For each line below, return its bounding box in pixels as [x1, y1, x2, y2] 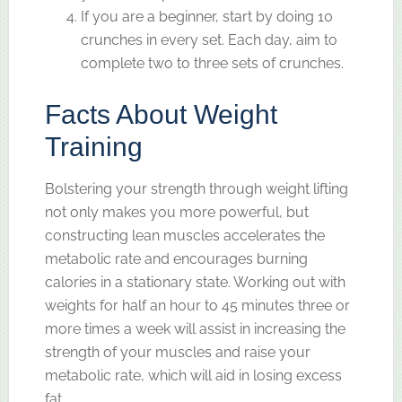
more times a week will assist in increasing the [44, 319, 345, 337]
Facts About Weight [44, 99, 277, 129]
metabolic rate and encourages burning [44, 249, 308, 267]
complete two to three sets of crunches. [80, 54, 344, 72]
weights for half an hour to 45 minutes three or [44, 296, 350, 314]
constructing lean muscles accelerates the [44, 226, 325, 244]
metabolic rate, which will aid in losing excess [44, 366, 342, 384]
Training [44, 131, 143, 162]
